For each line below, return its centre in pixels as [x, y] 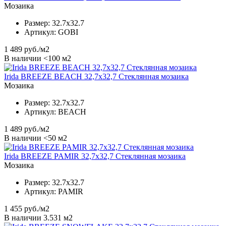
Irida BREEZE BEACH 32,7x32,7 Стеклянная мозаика [96, 76]
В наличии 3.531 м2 [38, 217]
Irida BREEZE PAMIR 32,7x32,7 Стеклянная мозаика [95, 156]
